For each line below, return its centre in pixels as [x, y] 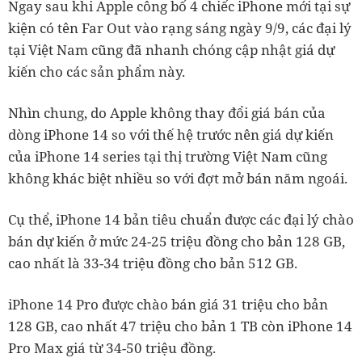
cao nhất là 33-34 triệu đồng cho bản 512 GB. [153, 263]
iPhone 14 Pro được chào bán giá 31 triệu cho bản [168, 304]
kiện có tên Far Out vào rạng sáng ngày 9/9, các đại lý [180, 28]
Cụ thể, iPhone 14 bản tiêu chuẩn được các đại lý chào [181, 219]
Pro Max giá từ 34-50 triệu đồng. [112, 348]
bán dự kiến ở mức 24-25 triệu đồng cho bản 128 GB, [177, 241]
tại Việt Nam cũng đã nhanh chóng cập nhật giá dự [171, 50]
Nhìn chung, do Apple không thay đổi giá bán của [167, 113]
